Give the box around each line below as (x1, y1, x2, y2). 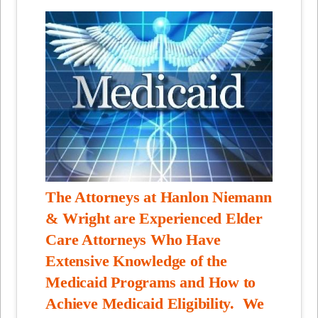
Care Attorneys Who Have (45, 231, 221, 249)
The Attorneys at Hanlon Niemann (45, 189, 272, 207)
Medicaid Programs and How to (45, 274, 256, 292)
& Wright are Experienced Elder (45, 210, 263, 228)
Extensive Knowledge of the (45, 253, 227, 270)
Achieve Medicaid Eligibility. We (45, 295, 265, 313)
